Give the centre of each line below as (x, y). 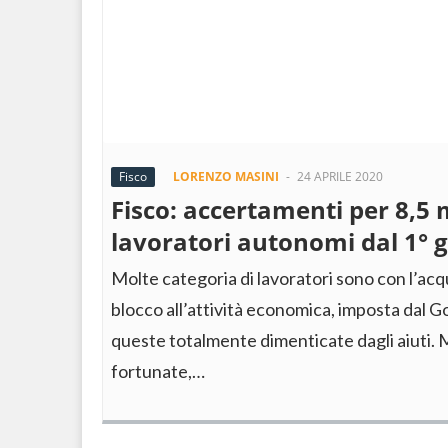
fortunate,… (158, 371)
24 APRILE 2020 (340, 176)
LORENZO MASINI (226, 176)
